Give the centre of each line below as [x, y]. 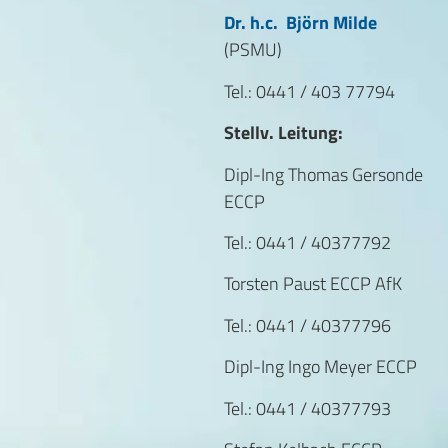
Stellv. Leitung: [283, 133]
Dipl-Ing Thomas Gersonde [323, 174]
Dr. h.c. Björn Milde [300, 23]
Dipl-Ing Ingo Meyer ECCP [320, 367]
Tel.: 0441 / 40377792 [307, 242]
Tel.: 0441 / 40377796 [307, 325]
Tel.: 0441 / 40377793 [307, 408]
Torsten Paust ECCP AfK [313, 284]
